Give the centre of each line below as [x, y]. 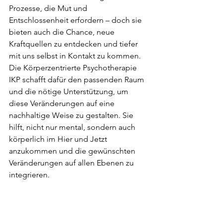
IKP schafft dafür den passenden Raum [78, 79]
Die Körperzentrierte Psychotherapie [74, 67]
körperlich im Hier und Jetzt [59, 139]
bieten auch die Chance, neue [63, 32]
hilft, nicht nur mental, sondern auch [73, 127]
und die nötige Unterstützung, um [70, 91]
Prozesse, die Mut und [49, 8]
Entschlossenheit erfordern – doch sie [76, 20]
